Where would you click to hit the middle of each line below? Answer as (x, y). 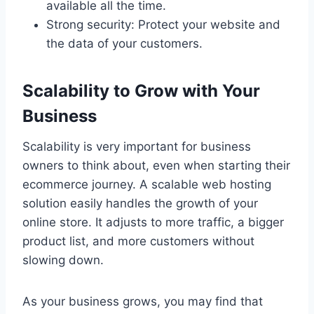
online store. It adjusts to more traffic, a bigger (153, 223)
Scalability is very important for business (137, 147)
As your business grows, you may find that (143, 302)
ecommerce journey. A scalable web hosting (147, 185)
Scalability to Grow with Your (141, 91)
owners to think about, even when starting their (156, 166)
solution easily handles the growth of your (140, 204)
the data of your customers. (124, 44)
